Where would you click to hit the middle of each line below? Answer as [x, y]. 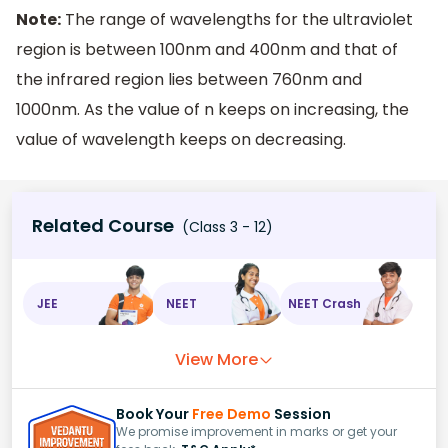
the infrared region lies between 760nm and [189, 79]
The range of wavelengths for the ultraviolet [237, 19]
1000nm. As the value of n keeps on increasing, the [212, 109]
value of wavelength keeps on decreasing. [181, 139]
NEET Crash [325, 303]
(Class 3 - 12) [225, 227]
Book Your [154, 414]
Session [301, 414]
